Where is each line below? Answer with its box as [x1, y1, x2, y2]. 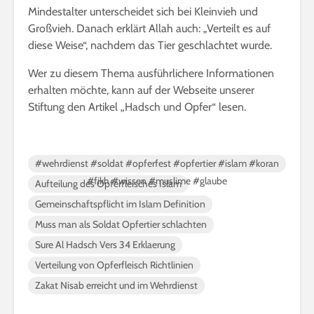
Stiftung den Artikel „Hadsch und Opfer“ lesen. [28, 100, 246, 114]
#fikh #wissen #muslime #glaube [87, 174, 227, 187]
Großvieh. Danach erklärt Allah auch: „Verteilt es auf [28, 21, 271, 35]
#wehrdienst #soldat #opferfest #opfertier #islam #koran [35, 156, 279, 170]
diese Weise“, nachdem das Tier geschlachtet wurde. [28, 38, 272, 52]
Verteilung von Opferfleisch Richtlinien [35, 258, 193, 271]
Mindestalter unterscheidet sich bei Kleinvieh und [28, 4, 258, 18]
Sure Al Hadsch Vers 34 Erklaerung [35, 238, 175, 251]
